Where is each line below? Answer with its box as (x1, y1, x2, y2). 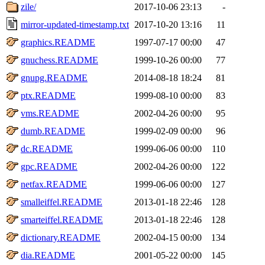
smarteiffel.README (21, 214, 103, 225)
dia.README (21, 250, 75, 260)
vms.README (21, 108, 79, 118)
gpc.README (21, 161, 77, 172)
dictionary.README (21, 232, 101, 243)
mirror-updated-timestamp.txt (21, 19, 129, 30)
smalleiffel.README (21, 196, 102, 207)
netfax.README (21, 179, 87, 189)
